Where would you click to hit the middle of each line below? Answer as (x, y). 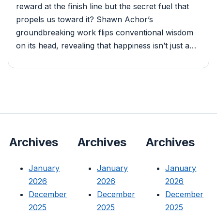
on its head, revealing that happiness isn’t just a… (106, 45)
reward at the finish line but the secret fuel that (102, 6)
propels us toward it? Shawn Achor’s (85, 19)
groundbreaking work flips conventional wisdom (105, 32)
